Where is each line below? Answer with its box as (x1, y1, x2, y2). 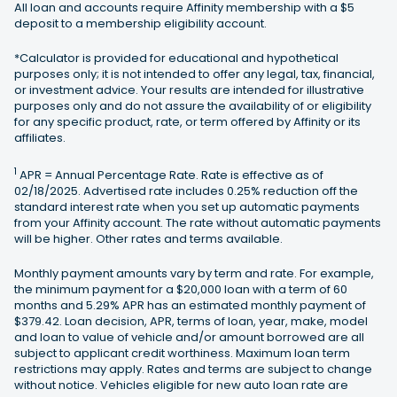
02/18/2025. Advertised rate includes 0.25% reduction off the (14, 183, 358, 199)
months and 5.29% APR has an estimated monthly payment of (14, 297, 366, 314)
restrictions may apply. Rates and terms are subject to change (14, 361, 372, 378)
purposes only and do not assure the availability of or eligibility (14, 97, 371, 114)
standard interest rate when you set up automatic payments (14, 198, 360, 215)
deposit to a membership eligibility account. (14, 14, 267, 32)
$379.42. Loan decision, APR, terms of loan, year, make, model (14, 313, 368, 330)
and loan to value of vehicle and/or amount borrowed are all (14, 329, 364, 346)
